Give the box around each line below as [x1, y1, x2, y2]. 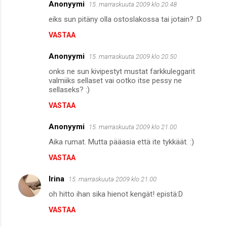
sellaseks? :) [49, 85, 90, 94]
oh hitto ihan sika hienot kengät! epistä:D [49, 189, 183, 199]
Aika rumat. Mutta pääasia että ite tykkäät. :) [49, 137, 194, 146]
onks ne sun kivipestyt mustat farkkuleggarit [49, 66, 195, 76]
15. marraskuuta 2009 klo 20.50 [89, 52, 177, 60]
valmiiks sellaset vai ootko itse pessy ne [49, 75, 182, 85]
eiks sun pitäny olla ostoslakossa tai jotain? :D [49, 14, 202, 24]
